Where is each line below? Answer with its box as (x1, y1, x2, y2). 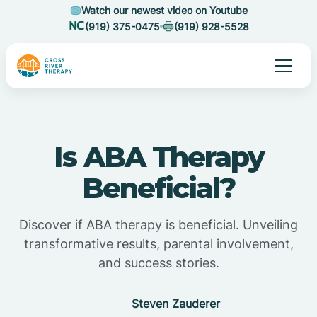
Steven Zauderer (131, 296, 220, 311)
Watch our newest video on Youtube (81, 4, 248, 16)
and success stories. (98, 255, 219, 270)
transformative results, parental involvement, (23, 236, 294, 251)
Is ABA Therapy (53, 139, 264, 174)
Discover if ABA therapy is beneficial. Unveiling (19, 217, 298, 232)
